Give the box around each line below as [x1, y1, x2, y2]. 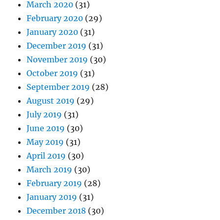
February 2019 [27, 178, 82, 189]
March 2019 [27, 165, 73, 175]
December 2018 [27, 206, 86, 216]
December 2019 [27, 41, 87, 51]
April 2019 [27, 151, 66, 161]
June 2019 [27, 123, 65, 134]
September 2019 [27, 82, 90, 92]
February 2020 [27, 13, 83, 24]
